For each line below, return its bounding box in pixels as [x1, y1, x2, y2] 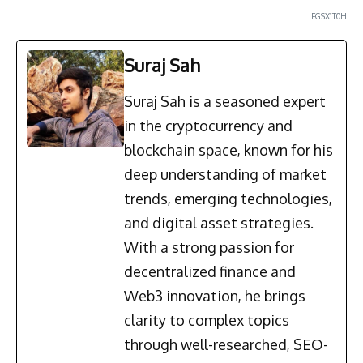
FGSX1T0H [311, 11, 347, 22]
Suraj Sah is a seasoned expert [124, 92, 326, 111]
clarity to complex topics [124, 311, 289, 330]
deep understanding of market [124, 165, 327, 184]
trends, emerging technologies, [124, 190, 332, 208]
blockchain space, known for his [124, 141, 333, 160]
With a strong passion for [124, 238, 294, 257]
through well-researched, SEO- [124, 335, 328, 354]
